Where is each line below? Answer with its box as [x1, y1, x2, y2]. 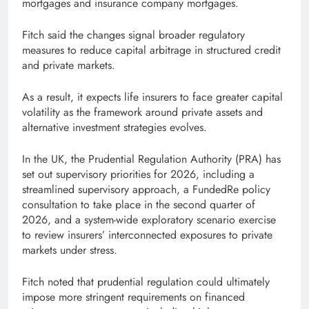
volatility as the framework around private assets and [22, 104, 263, 121]
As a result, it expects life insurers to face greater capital [22, 89, 283, 106]
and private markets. [22, 57, 115, 74]
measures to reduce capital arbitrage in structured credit [22, 42, 281, 59]
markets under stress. [22, 242, 117, 259]
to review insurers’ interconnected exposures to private [22, 227, 272, 243]
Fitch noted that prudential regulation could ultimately [22, 274, 270, 290]
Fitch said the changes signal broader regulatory [22, 27, 245, 43]
